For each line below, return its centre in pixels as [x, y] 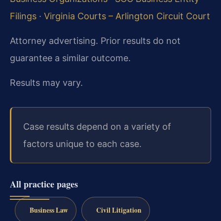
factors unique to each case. [82, 144]
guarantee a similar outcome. [70, 58]
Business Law [49, 210]
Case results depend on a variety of [97, 126]
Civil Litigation [119, 210]
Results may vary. [46, 82]
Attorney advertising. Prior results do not [95, 40]
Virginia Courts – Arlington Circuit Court [127, 16]
